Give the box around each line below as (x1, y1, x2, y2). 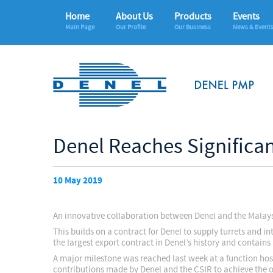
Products (174, 10, 211, 23)
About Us (116, 10, 153, 23)
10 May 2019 (53, 174, 102, 187)
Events (233, 10, 260, 23)
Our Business (174, 23, 211, 32)
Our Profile (116, 23, 146, 32)
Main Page (65, 23, 94, 32)
